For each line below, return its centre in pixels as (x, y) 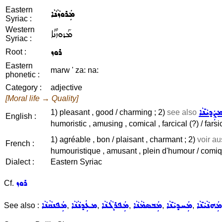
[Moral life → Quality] (42, 98)
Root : (16, 52)
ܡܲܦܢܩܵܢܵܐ (54, 205)
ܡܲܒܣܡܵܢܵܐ (147, 205)
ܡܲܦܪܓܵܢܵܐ (115, 205)
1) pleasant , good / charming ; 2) (109, 112)
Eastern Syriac (76, 162)
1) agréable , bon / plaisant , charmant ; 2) (124, 139)
